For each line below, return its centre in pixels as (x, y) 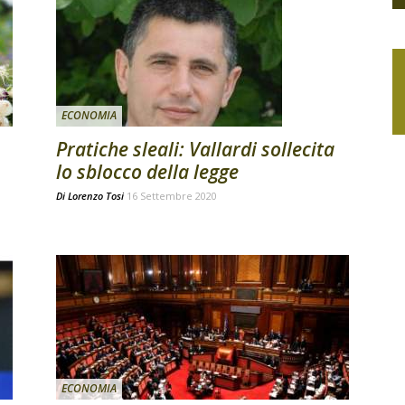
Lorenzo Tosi (96, 196)
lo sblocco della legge (147, 172)
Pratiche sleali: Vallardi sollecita (195, 149)
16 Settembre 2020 (172, 196)
